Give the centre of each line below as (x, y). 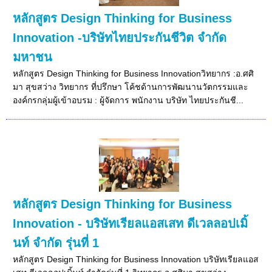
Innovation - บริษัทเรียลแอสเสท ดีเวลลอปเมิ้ (131, 223)
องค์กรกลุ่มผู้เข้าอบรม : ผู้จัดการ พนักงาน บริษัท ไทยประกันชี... (128, 100)
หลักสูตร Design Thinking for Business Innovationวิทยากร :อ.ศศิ (134, 73)
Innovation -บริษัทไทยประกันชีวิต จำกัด (120, 37)
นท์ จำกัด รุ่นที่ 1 (56, 243)
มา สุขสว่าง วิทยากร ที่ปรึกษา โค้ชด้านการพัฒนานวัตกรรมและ (131, 87)
